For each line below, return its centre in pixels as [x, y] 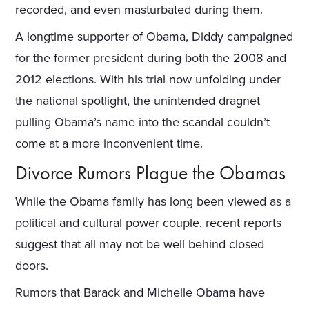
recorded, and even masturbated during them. [139, 9]
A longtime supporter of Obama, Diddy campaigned [154, 36]
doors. [32, 265]
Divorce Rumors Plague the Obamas [151, 172]
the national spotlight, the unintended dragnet [138, 100]
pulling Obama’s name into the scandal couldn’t [143, 122]
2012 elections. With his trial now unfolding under [148, 79]
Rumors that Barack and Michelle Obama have [140, 292]
